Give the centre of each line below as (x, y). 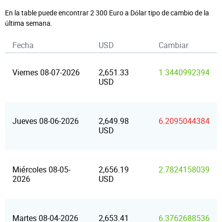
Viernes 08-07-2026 (46, 72)
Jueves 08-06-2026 (46, 121)
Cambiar (173, 45)
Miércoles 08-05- (41, 169)
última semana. (29, 23)
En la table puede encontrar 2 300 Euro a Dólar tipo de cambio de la (107, 13)
